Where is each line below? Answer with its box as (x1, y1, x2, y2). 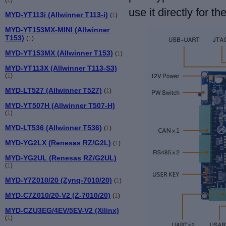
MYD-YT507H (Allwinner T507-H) (5, 101, 115, 109)
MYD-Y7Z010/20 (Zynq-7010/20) (5, 176, 112, 184)
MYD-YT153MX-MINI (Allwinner (5, 25, 109, 34)
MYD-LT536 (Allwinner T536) (5, 123, 102, 132)
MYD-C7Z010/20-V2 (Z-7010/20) (5, 191, 110, 199)
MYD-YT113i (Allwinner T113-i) (5, 10, 108, 19)
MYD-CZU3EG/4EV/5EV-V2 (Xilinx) (5, 206, 119, 215)
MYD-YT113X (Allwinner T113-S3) (5, 64, 117, 72)
